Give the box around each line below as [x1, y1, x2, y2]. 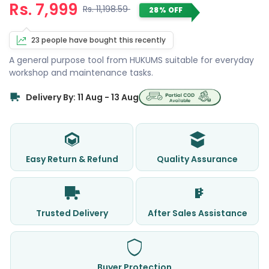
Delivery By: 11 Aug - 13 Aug [26, 91, 139, 103]
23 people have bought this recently [31, 35, 166, 45]
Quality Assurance [157, 153, 238, 165]
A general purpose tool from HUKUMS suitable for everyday [9, 54, 254, 66]
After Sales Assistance [147, 207, 247, 219]
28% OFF [149, 4, 183, 15]
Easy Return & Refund [25, 153, 118, 165]
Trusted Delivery [35, 207, 108, 219]
